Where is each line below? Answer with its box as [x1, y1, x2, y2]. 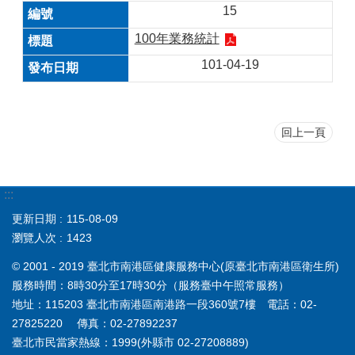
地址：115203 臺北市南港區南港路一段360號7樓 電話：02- [12, 298, 317, 311]
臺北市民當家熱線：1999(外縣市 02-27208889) [12, 336, 249, 349]
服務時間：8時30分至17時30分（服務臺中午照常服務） [12, 279, 289, 292]
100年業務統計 [134, 32, 219, 45]
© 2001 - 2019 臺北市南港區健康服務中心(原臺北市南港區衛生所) [12, 260, 339, 273]
